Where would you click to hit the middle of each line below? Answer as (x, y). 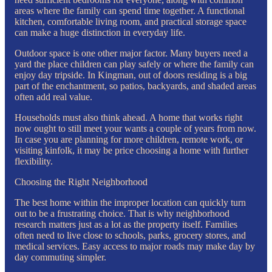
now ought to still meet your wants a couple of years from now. (135, 128)
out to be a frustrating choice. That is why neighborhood (122, 213)
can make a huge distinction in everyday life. (100, 32)
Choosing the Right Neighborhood (81, 182)
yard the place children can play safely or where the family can (134, 64)
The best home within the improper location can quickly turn (130, 202)
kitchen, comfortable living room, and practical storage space (131, 21)
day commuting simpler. (60, 257)
